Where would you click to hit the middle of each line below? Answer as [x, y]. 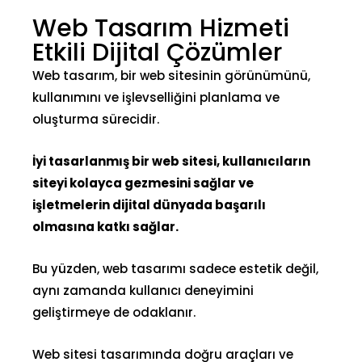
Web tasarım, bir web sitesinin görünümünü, [171, 75]
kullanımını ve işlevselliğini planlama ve [156, 97]
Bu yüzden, [67, 268]
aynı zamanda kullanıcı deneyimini [143, 290]
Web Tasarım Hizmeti [161, 28]
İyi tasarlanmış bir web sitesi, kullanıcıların [171, 161]
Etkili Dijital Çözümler [157, 52]
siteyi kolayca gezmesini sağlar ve [143, 183]
